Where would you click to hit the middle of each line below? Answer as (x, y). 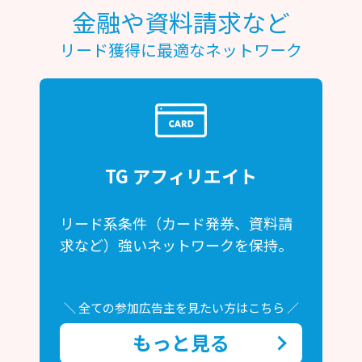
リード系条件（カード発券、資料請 (176, 223)
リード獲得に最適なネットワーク (181, 50)
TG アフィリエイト (181, 176)
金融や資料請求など (181, 22)
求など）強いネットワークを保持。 (176, 245)
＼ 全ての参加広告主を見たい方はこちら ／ (181, 308)
